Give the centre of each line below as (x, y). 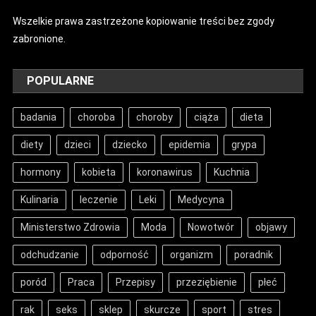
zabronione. (39, 38)
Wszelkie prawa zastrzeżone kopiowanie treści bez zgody (144, 21)
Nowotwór (211, 227)
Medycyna (201, 199)
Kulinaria (40, 199)
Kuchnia (232, 172)
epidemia (190, 144)
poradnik (254, 254)
